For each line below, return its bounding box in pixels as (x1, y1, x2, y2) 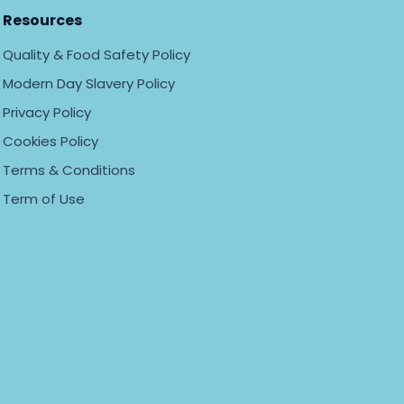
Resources (2, 9, 82, 31)
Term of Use (2, 188, 85, 208)
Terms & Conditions (2, 160, 135, 179)
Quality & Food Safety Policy (2, 44, 190, 64)
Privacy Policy (2, 102, 91, 122)
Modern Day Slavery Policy (2, 73, 175, 93)
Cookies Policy (2, 131, 98, 151)
